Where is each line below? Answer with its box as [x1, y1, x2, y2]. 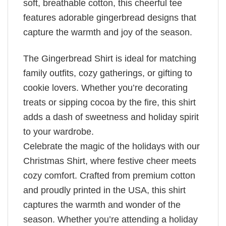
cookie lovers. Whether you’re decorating [23, 83, 188, 93]
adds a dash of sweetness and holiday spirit [23, 112, 199, 123]
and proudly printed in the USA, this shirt [23, 185, 186, 196]
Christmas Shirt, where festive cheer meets [23, 156, 196, 166]
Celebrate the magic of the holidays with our [23, 141, 200, 152]
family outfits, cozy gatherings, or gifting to [23, 68, 192, 79]
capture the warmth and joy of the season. [23, 27, 192, 37]
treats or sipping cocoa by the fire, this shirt [23, 97, 196, 108]
